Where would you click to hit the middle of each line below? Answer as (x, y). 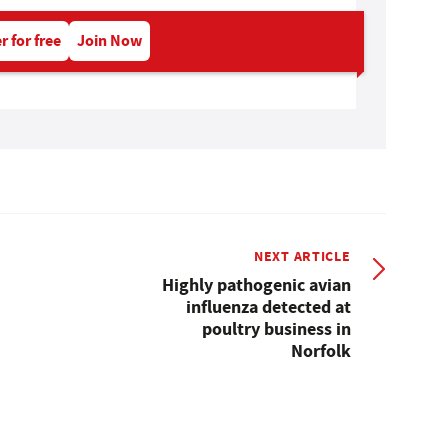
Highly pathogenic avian (256, 284)
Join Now (110, 40)
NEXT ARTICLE (302, 255)
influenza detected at (268, 306)
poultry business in (276, 328)
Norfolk (320, 350)
